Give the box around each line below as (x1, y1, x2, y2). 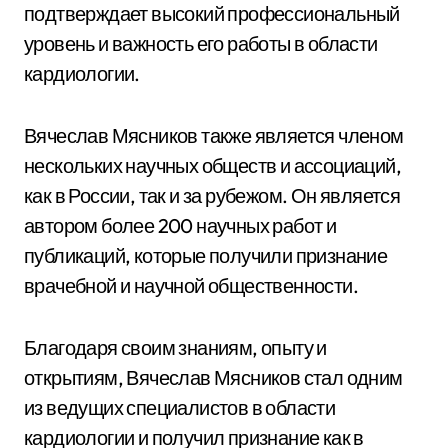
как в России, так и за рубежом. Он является (24, 183, 401, 208)
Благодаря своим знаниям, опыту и (24, 335, 327, 360)
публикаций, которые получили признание (24, 243, 388, 268)
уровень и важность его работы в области (24, 31, 378, 56)
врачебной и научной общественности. (24, 273, 358, 298)
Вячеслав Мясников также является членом (24, 123, 404, 148)
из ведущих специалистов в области (24, 395, 336, 420)
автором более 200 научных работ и (24, 213, 337, 238)
